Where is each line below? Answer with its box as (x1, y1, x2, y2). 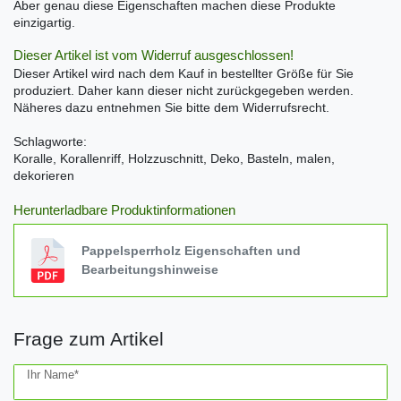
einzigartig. (13, 15, 75, 30)
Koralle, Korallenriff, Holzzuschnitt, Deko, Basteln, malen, (13, 151, 335, 166)
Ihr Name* (27, 368, 79, 381)
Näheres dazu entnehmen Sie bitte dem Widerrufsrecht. (13, 100, 329, 115)
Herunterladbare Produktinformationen (13, 202, 235, 218)
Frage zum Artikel (13, 328, 164, 349)
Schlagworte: (13, 134, 87, 149)
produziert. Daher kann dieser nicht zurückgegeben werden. (13, 83, 354, 98)
